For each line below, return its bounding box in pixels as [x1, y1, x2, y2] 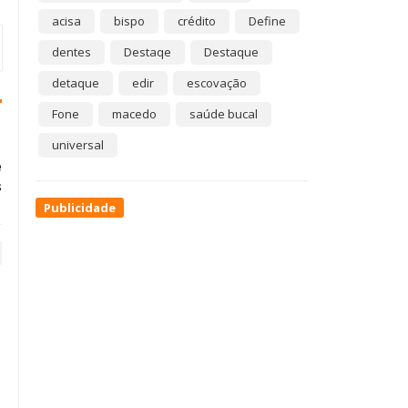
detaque [52, 75, 99, 91]
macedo [112, 106, 157, 122]
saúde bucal [189, 106, 258, 122]
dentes [52, 44, 91, 60]
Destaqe [124, 44, 171, 60]
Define [249, 13, 286, 29]
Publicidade [44, 199, 116, 216]
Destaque [204, 44, 259, 60]
